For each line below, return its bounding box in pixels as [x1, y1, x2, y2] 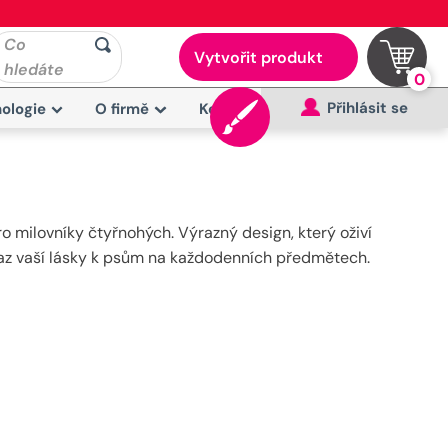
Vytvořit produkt [193, 47, 323, 68]
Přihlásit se [327, 98, 408, 118]
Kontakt [199, 99, 258, 119]
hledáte [4, 59, 64, 80]
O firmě [95, 99, 150, 119]
